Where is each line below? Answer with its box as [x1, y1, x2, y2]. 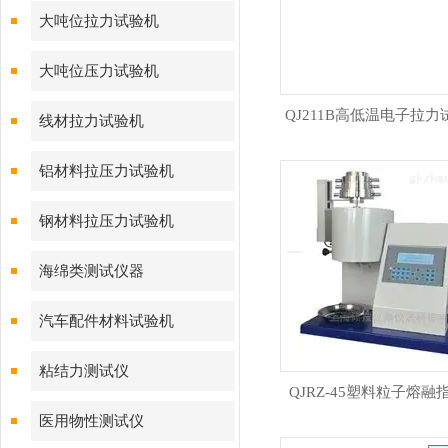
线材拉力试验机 [39, 113, 144, 129]
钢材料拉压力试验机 [39, 213, 174, 229]
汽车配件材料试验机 [39, 313, 174, 329]
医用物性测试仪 [39, 413, 144, 429]
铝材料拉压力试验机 [39, 163, 174, 179]
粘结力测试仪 [39, 363, 129, 379]
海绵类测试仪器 [39, 263, 144, 279]
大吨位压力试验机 [39, 63, 159, 79]
